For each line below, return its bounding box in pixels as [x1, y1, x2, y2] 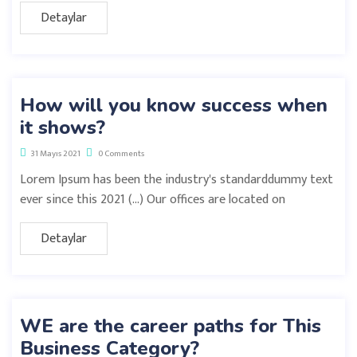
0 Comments [96, 146, 144, 161]
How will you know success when [20, 92, 328, 118]
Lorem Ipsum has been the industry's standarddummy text [20, 168, 333, 190]
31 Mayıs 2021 [30, 146, 80, 161]
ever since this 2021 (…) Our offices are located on [20, 188, 285, 210]
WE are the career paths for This [20, 312, 321, 339]
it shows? [20, 114, 105, 140]
